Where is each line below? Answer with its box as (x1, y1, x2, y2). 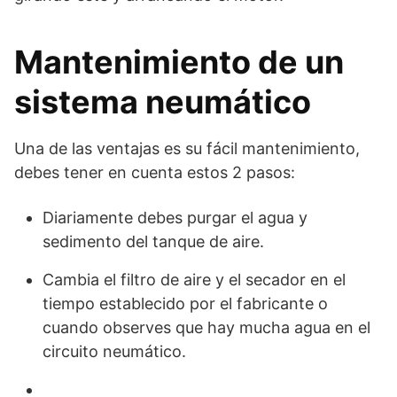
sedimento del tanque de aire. (43, 231, 264, 251)
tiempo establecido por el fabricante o (43, 293, 328, 313)
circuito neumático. (43, 341, 186, 361)
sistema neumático (14, 82, 311, 121)
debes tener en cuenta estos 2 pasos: (14, 162, 295, 182)
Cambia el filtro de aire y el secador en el (43, 269, 346, 289)
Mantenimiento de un (14, 42, 344, 82)
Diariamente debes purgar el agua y (43, 207, 307, 227)
